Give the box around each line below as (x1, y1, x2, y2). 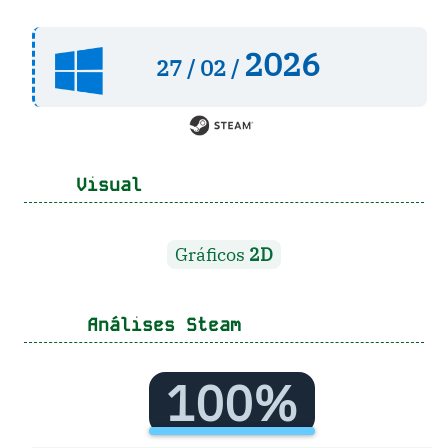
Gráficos (175, 243, 249, 267)
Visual (64, 173, 142, 197)
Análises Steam (64, 313, 241, 337)
